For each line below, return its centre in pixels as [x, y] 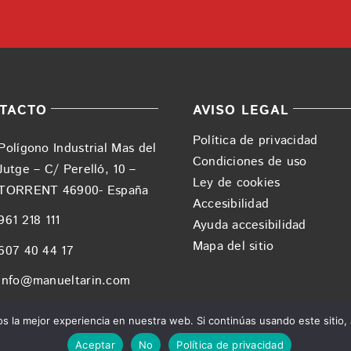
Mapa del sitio [233, 247]
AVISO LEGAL [241, 111]
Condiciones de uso [250, 162]
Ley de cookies [237, 183]
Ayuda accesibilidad [250, 226]
